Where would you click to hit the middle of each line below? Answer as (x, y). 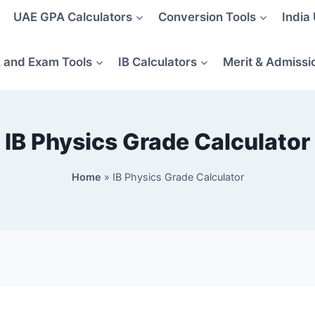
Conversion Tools (207, 17)
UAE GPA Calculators (72, 17)
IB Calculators (157, 62)
